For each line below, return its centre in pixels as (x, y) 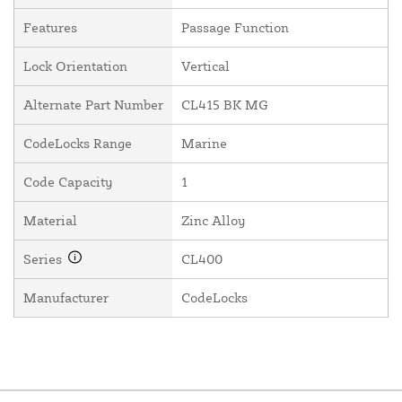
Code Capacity (68, 181)
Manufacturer (66, 297)
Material (50, 220)
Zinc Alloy (213, 220)
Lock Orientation (75, 66)
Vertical (205, 66)
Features (50, 27)
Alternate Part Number (93, 104)
